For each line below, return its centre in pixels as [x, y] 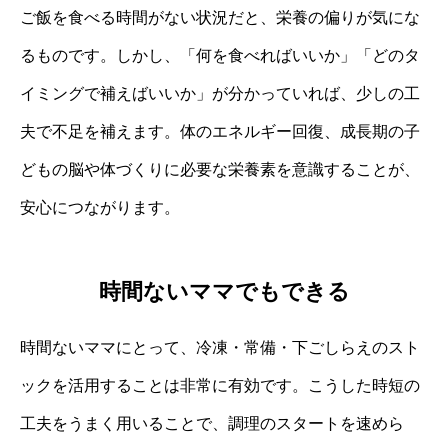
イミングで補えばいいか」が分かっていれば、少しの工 [220, 93]
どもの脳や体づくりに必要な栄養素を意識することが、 [220, 169]
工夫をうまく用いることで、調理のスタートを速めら [212, 424]
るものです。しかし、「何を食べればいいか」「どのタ [220, 55]
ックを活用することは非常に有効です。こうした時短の [220, 386]
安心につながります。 [100, 207]
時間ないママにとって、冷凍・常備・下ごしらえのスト [220, 348]
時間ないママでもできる [224, 292]
